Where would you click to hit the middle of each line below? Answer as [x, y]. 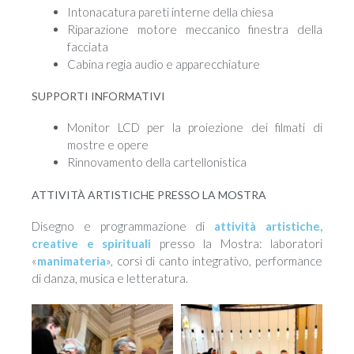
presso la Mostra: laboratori [237, 243]
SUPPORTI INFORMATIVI [98, 96]
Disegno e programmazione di [123, 226]
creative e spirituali [91, 243]
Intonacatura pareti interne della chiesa [170, 11]
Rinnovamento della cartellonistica [157, 162]
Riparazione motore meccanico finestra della [195, 29]
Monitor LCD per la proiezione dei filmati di [195, 128]
